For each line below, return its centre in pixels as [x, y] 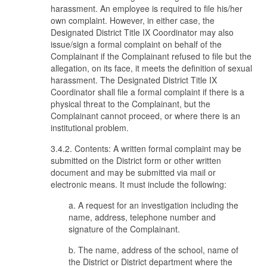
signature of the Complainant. [124, 229]
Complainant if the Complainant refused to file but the [151, 56]
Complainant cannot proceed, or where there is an [145, 116]
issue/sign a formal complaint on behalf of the [136, 44]
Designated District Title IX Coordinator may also [142, 32]
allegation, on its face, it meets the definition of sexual [151, 68]
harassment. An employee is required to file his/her [147, 8]
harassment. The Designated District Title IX [134, 80]
